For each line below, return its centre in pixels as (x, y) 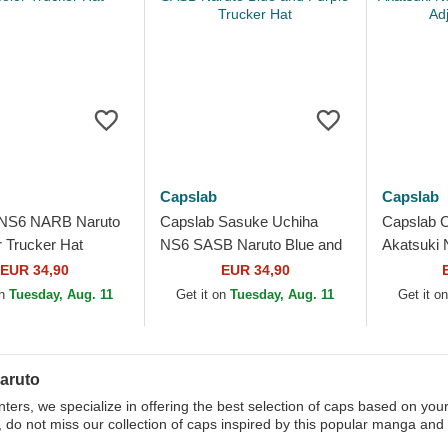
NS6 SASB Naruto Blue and (251, 244)
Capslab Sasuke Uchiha (239, 221)
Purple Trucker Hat (222, 267)
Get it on (203, 294)
